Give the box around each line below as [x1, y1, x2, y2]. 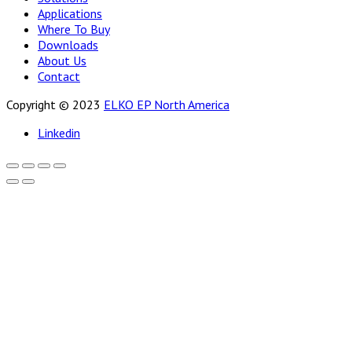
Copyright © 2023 [6, 96, 104, 112]
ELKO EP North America [104, 96, 229, 112]
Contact [38, 68, 80, 84]
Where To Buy [38, 20, 110, 37]
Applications [38, 5, 102, 21]
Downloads [38, 36, 98, 53]
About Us [38, 52, 86, 68]
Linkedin [38, 124, 80, 141]
